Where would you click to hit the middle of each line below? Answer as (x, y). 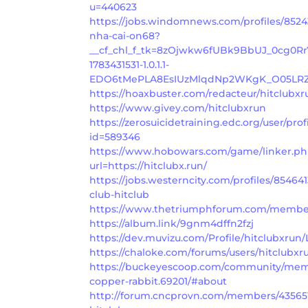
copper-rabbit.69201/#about (158, 281)
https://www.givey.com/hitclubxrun (178, 108)
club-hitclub (119, 194)
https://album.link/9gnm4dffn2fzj (172, 223)
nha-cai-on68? (125, 35)
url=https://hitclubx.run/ (148, 165)
